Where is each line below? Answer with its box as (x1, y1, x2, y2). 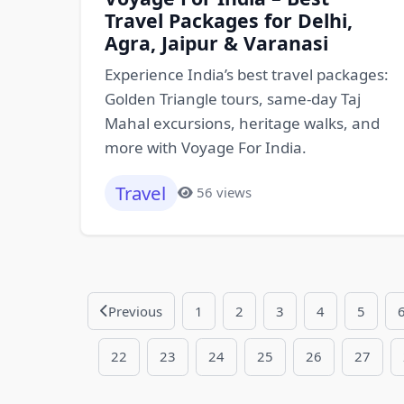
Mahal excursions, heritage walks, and (104, 112, 380, 133)
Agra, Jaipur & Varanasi (104, 30, 328, 56)
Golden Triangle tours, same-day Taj (104, 87, 361, 109)
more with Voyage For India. (104, 136, 307, 158)
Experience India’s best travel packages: (104, 63, 389, 85)
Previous (108, 301, 162, 320)
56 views (197, 183, 252, 202)
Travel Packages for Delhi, (104, 7, 353, 33)
